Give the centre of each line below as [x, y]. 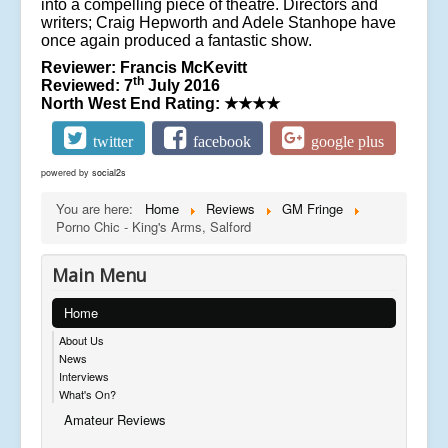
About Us [81, 340]
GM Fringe [312, 209]
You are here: [98, 209]
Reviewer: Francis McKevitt [144, 68]
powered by [66, 173]
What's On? [87, 394]
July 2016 [182, 86]
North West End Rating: [132, 104]
